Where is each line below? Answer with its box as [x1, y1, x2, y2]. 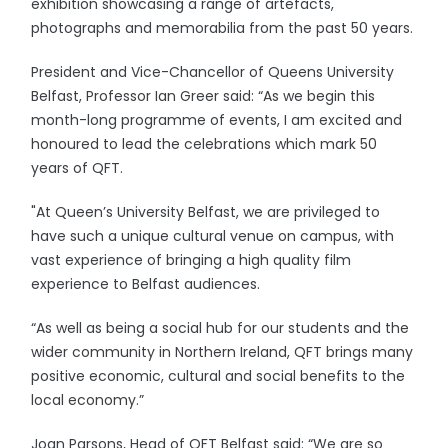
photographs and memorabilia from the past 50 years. [31, 18, 414, 38]
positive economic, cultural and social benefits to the [31, 366, 406, 386]
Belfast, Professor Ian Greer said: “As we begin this [31, 86, 376, 106]
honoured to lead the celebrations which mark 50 [31, 134, 378, 154]
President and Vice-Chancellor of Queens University [31, 62, 395, 82]
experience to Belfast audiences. [31, 274, 261, 294]
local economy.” [31, 390, 145, 410]
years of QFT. [31, 158, 128, 178]
